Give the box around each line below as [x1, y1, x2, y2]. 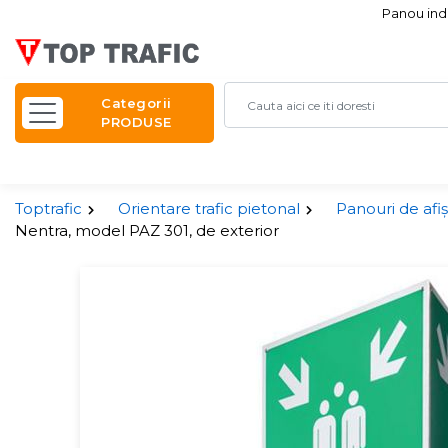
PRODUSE [101, 114, 172, 130]
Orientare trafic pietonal [118, 199, 300, 218]
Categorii [101, 95, 172, 111]
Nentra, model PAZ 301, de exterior [15, 221, 279, 240]
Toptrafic [15, 199, 82, 218]
